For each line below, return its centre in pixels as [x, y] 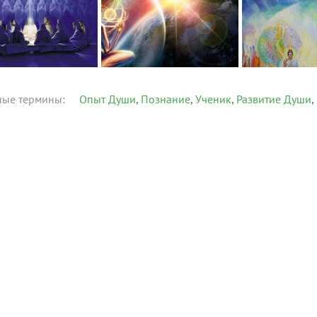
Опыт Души [108, 99]
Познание [166, 99]
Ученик [213, 99]
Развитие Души [274, 99]
